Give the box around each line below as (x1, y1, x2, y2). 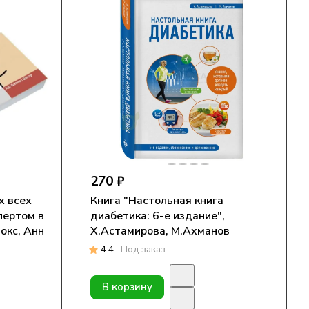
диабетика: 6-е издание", (90, 208, 225, 223)
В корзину (102, 280, 152, 294)
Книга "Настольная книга (90, 193, 223, 208)
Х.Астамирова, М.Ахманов (90, 223, 230, 239)
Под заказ (121, 243, 166, 256)
